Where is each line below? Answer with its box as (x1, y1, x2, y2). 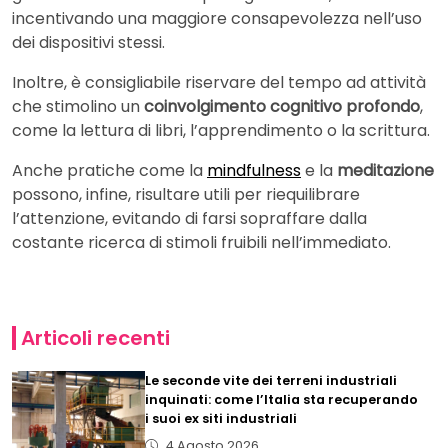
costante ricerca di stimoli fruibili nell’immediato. (12, 231, 391, 255)
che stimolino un (12, 95, 144, 119)
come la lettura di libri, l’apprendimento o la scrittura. (12, 119, 430, 143)
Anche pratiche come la (12, 159, 207, 183)
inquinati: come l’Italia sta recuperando (145, 391, 419, 409)
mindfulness (207, 159, 301, 183)
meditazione (337, 159, 434, 183)
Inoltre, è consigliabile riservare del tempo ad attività (12, 71, 426, 95)
